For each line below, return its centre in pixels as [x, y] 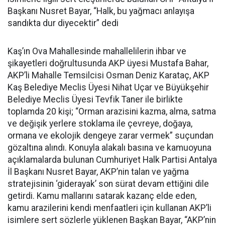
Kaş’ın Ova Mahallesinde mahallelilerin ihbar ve [97, 51]
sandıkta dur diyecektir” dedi [63, 23]
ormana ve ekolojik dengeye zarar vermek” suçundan [110, 135]
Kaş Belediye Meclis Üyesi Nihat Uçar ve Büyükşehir [108, 87]
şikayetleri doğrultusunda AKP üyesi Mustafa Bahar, [108, 63]
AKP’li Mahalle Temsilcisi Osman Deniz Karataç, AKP [108, 75]
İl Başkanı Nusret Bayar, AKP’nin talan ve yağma [98, 172]
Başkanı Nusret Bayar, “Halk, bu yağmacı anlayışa [101, 11]
